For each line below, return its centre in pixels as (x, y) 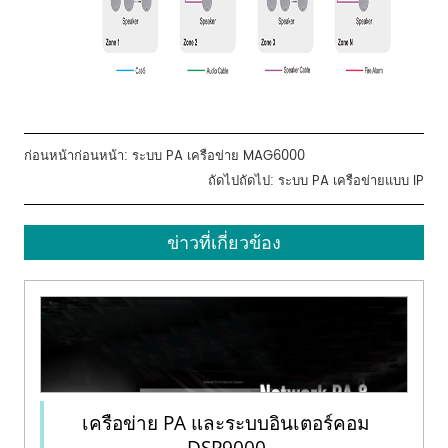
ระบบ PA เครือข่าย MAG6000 (219, 156)
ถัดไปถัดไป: (242, 181)
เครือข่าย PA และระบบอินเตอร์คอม (226, 422)
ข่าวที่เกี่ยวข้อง (224, 241)
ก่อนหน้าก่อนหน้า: (78, 156)
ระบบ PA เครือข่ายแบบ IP (350, 181)
